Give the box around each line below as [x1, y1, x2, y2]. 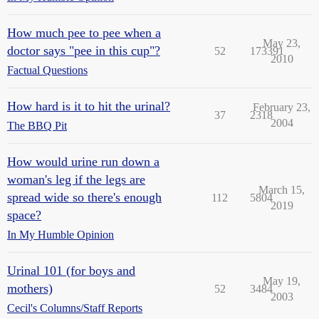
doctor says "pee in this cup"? [7, 43, 160, 58]
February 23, [253, 101, 310, 113]
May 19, [263, 275, 300, 287]
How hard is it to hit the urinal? [7, 99, 170, 113]
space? [7, 208, 41, 222]
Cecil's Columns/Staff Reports [7, 302, 142, 314]
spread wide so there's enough [7, 190, 162, 204]
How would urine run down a [7, 155, 159, 169]
